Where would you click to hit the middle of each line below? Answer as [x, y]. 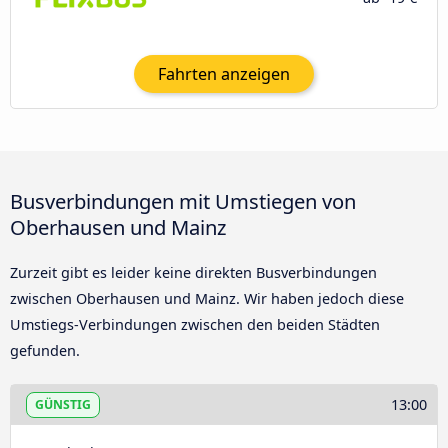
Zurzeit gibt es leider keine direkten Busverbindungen [193, 273]
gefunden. [45, 351]
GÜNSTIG [63, 404]
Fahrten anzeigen [224, 73]
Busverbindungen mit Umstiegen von [183, 201]
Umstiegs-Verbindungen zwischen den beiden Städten [195, 325]
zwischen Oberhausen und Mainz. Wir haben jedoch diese [207, 299]
